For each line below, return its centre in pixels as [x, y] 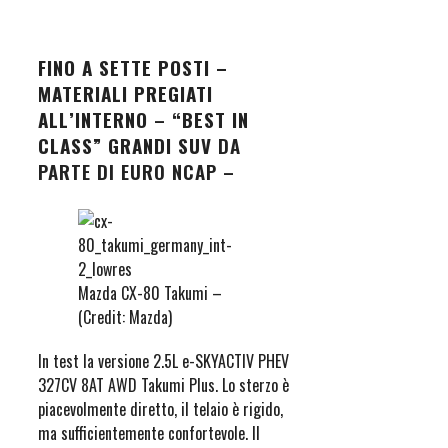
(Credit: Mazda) [125, 317]
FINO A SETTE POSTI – [133, 67]
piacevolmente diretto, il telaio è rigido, [160, 409]
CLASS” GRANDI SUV [125, 145]
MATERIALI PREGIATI [125, 93]
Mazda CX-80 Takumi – [150, 293]
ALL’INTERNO [93, 119]
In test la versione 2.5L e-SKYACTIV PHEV [163, 361]
